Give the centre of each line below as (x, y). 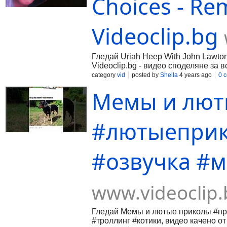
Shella (169, 75)
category (104, 75)
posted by (146, 75)
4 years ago (195, 75)
